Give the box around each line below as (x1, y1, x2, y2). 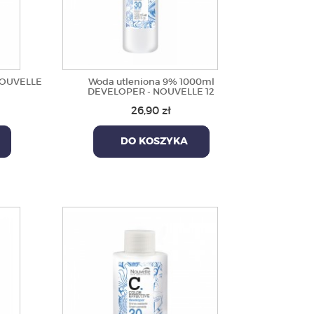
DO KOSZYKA (114, 137, 188, 146)
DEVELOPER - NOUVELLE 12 (88, 86, 215, 97)
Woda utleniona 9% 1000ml (88, 76, 214, 88)
